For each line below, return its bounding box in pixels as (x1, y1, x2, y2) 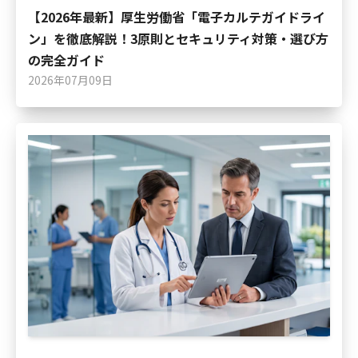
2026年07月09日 (28, 72, 113, 89)
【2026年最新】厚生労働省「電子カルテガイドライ (28, 7, 325, 27)
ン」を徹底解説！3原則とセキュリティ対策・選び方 (28, 29, 328, 49)
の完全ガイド (28, 50, 105, 70)
